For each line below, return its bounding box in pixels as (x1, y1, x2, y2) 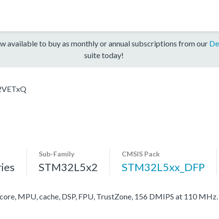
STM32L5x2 (39, 160, 98, 174)
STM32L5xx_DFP (122, 160, 205, 174)
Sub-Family (39, 149, 74, 158)
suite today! (84, 50, 124, 60)
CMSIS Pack (122, 149, 160, 158)
